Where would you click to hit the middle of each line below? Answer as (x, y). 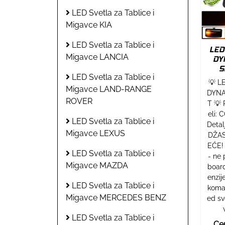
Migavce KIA (89, 25)
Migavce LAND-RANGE (109, 89)
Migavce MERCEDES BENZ (116, 197)
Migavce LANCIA (97, 57)
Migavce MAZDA (97, 165)
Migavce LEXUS (95, 133)
